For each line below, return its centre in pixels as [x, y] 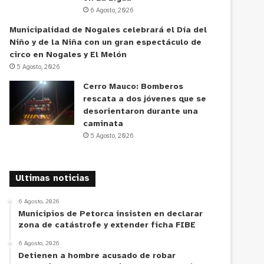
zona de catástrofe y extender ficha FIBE [107, 225]
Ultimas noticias [53, 178]
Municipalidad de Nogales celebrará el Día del [108, 30]
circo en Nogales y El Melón [68, 55]
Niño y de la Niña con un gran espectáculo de [106, 42]
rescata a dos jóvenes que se [145, 99]
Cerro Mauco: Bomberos [133, 87]
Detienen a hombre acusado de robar [97, 256]
